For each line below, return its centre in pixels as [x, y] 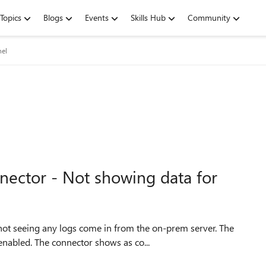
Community [209, 18]
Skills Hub [148, 18]
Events [97, 18]
